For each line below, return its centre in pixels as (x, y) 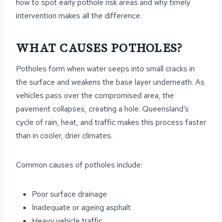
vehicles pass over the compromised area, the (95, 95)
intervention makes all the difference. (79, 16)
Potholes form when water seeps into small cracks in (105, 69)
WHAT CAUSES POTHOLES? (100, 48)
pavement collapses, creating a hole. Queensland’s (102, 109)
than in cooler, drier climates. (64, 136)
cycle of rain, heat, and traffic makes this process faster (111, 122)
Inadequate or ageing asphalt (81, 207)
